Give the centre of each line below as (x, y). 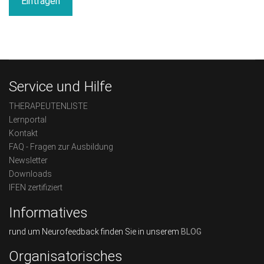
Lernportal (28, 120)
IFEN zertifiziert (36, 188)
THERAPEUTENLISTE (48, 106)
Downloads (30, 174)
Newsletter (28, 161)
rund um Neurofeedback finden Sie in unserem (95, 232)
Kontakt (23, 133)
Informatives (48, 213)
